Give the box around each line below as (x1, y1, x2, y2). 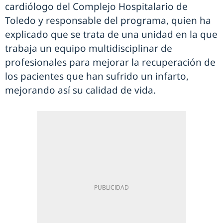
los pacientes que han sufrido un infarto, (5, 70, 189, 83)
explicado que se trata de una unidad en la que (5, 28, 218, 41)
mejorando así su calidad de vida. (5, 84, 156, 97)
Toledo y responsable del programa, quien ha (5, 14, 211, 27)
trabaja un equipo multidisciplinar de (5, 42, 172, 55)
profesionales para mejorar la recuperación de (5, 56, 216, 69)
